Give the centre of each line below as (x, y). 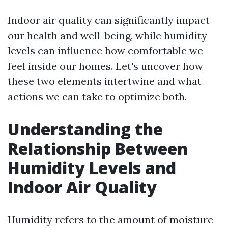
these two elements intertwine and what (105, 81)
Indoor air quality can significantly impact (109, 20)
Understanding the (85, 129)
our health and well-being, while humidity (107, 35)
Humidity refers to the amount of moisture (110, 220)
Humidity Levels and (92, 168)
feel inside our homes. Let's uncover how (105, 66)
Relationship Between (98, 148)
